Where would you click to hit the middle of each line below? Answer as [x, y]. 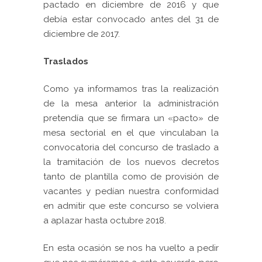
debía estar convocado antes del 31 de [131, 20]
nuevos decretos [182, 162]
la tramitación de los [94, 162]
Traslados [66, 62]
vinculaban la [189, 133]
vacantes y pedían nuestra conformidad [131, 192]
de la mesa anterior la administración [131, 104]
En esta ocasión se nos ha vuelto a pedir [131, 248]
